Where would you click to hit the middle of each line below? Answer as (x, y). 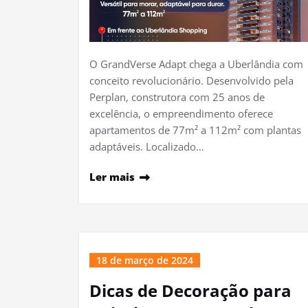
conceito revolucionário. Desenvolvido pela (191, 80)
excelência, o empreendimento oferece (181, 113)
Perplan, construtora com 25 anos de (177, 97)
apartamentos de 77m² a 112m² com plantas (195, 130)
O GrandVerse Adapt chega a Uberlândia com (196, 64)
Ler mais (112, 177)
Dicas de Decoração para (190, 290)
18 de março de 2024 (145, 260)
